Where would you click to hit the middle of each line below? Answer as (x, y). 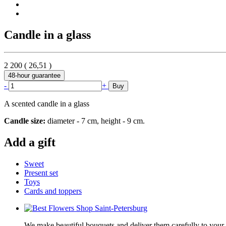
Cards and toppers (53, 191)
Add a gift (30, 142)
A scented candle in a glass (47, 103)
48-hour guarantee (34, 75)
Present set (41, 173)
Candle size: (25, 121)
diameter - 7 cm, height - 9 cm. (95, 121)
